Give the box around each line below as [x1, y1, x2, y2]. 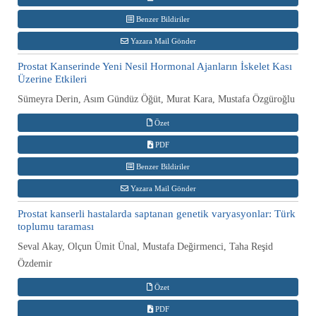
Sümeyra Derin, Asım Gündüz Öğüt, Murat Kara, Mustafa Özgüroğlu [18, 93, 295, 104]
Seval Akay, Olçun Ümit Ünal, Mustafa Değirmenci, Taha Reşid [18, 241, 273, 252]
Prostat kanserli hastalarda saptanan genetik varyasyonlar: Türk [18, 207, 296, 219]
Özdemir [18, 257, 52, 269]
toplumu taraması [18, 220, 94, 232]
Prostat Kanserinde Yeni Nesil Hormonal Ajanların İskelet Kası [18, 60, 292, 72]
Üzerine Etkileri [18, 73, 87, 85]
